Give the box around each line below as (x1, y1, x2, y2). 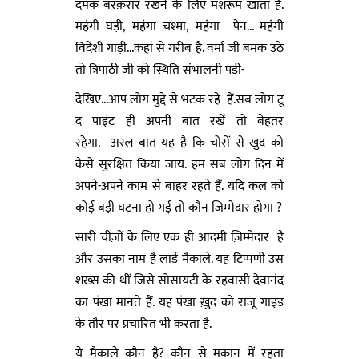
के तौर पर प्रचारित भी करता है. (75, 313, 212, 335)
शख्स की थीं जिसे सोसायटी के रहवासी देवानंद (75, 269, 284, 292)
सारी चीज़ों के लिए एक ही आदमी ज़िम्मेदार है (75, 226, 284, 248)
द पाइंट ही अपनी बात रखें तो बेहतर (75, 110, 284, 132)
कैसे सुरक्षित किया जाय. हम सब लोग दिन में (75, 153, 284, 175)
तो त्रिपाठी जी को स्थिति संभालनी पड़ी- (75, 58, 244, 81)
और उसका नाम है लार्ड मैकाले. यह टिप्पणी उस (75, 248, 284, 270)
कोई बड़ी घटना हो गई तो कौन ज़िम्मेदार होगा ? (75, 196, 282, 219)
